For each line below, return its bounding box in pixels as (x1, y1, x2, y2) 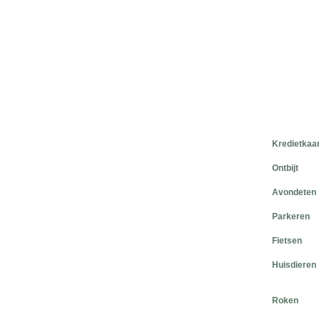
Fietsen (272, 236, 302, 246)
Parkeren (272, 211, 310, 221)
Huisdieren (272, 260, 316, 270)
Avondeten (272, 187, 316, 197)
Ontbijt (272, 163, 298, 173)
